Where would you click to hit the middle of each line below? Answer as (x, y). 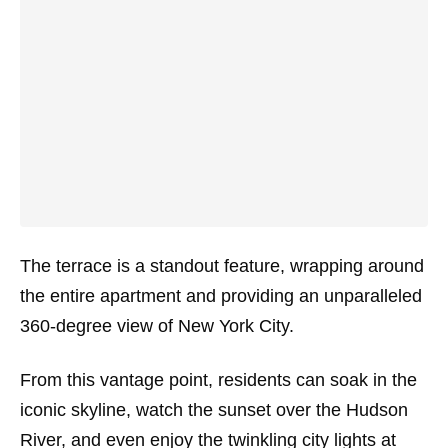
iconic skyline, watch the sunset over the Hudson (214, 410)
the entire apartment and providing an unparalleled (221, 296)
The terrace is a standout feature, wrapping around (222, 266)
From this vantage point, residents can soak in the (218, 380)
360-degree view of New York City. (157, 326)
